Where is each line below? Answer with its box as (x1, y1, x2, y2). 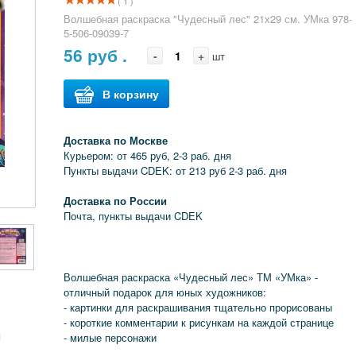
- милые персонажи (64, 330, 157, 345)
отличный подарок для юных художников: (64, 284, 267, 300)
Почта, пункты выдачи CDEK (64, 208, 203, 223)
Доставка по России (64, 193, 168, 208)
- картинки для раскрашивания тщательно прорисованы (64, 300, 333, 315)
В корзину (103, 86, 160, 102)
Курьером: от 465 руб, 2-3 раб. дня (64, 148, 232, 163)
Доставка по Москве (64, 133, 168, 148)
